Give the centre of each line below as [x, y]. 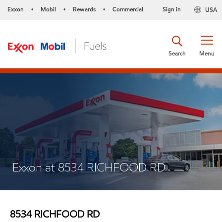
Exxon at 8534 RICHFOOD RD [89, 167]
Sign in [171, 9]
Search [177, 53]
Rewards [84, 9]
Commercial [128, 9]
